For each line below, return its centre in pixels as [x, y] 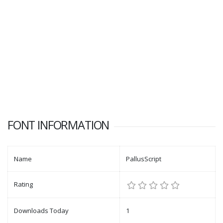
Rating [23, 184]
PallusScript [144, 159]
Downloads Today [41, 211]
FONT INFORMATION [58, 125]
